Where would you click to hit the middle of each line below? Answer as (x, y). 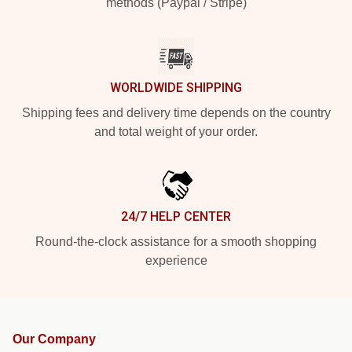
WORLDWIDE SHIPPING (176, 87)
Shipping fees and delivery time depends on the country (176, 112)
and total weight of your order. (176, 131)
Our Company (54, 339)
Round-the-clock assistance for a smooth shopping (176, 241)
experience (176, 260)
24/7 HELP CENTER (176, 216)
